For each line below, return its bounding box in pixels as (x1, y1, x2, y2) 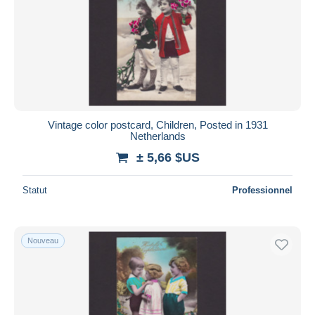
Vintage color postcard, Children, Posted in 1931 (47, 118, 268, 131)
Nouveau (27, 236, 58, 245)
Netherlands (129, 129, 186, 142)
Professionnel (232, 184, 292, 195)
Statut (22, 184, 47, 195)
